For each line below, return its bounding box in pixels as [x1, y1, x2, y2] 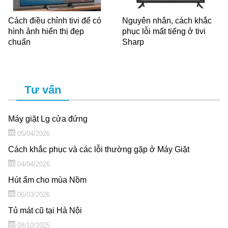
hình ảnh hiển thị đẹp [8, 26, 84, 36]
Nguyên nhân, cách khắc [122, 16, 212, 25]
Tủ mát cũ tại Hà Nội [8, 206, 82, 215]
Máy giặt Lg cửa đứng [8, 114, 88, 123]
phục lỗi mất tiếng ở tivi [122, 26, 206, 36]
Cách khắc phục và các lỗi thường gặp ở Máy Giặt [8, 145, 189, 154]
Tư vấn [24, 83, 61, 96]
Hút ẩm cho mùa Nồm [8, 175, 87, 184]
